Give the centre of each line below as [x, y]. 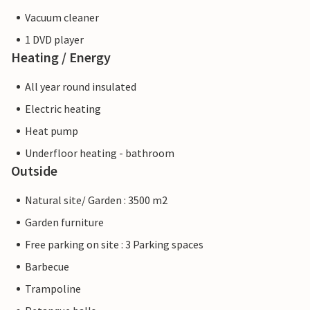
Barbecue [47, 267]
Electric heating [63, 109]
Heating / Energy [61, 57]
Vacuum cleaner [62, 18]
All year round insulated [81, 87]
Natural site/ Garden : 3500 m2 [96, 200]
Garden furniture [64, 222]
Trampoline [53, 289]
